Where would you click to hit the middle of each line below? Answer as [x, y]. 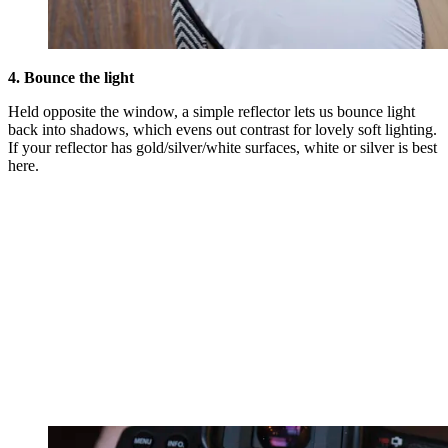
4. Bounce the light [73, 78]
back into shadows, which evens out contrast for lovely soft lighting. [222, 130]
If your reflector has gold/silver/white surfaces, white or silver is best [222, 148]
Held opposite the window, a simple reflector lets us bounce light [211, 112]
